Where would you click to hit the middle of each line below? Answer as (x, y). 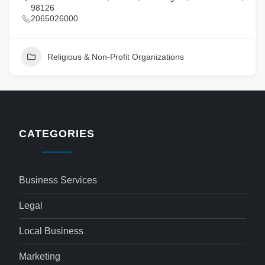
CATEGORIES (57, 134)
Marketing (40, 256)
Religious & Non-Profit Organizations (116, 57)
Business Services (58, 180)
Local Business (51, 231)
